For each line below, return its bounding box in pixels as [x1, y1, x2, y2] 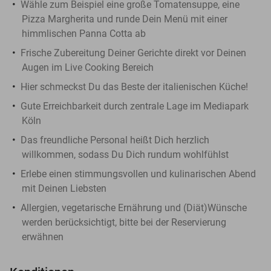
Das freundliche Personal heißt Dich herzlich [21, 134, 209, 146]
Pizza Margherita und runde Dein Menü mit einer [22, 13, 227, 25]
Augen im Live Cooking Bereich [22, 61, 154, 73]
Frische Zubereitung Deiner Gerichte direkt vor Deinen [21, 47, 246, 59]
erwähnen [22, 230, 64, 243]
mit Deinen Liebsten [22, 182, 106, 194]
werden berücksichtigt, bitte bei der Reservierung [22, 216, 226, 228]
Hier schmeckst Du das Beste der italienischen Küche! [21, 80, 248, 93]
